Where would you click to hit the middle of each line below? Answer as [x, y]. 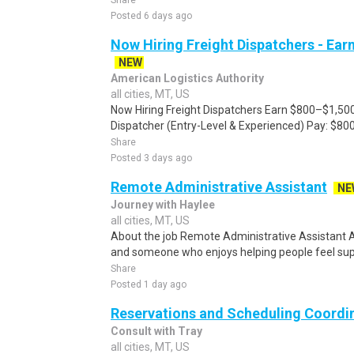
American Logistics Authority [187, 78]
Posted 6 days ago [151, 16]
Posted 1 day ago [149, 284]
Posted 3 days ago [151, 158]
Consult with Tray [156, 331]
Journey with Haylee [163, 205]
